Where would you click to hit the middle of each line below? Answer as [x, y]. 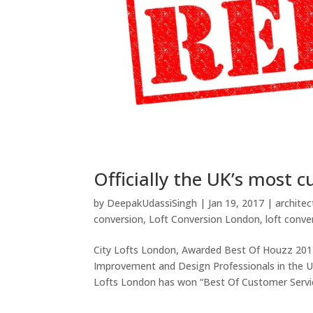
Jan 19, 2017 [236, 203]
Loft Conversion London [205, 219]
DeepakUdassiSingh [152, 203]
